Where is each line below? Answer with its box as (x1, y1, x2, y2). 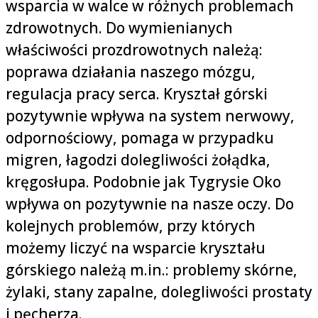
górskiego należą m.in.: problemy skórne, (6, 260, 297, 280)
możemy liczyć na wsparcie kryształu (6, 238, 265, 258)
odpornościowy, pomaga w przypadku (6, 128, 274, 148)
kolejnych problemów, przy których (6, 216, 256, 236)
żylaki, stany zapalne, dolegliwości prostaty (6, 282, 312, 302)
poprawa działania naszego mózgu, (6, 62, 256, 82)
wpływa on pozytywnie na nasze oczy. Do (6, 194, 294, 214)
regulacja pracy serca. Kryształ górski (6, 84, 268, 104)
